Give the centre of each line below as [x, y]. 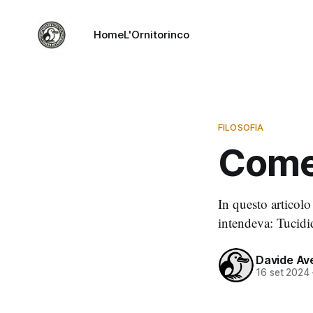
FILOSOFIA [241, 127]
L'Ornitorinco [156, 35]
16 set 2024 [283, 272]
